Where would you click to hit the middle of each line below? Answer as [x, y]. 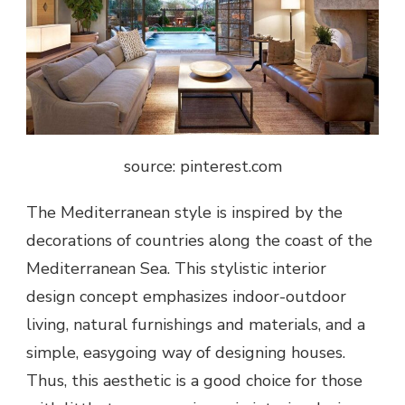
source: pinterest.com [202, 166]
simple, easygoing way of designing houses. [186, 352]
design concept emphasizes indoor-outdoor [186, 296]
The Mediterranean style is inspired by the [184, 212]
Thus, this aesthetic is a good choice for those [194, 380]
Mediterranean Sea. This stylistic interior [176, 268]
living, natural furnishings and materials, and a [196, 324]
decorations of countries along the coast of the [199, 240]
